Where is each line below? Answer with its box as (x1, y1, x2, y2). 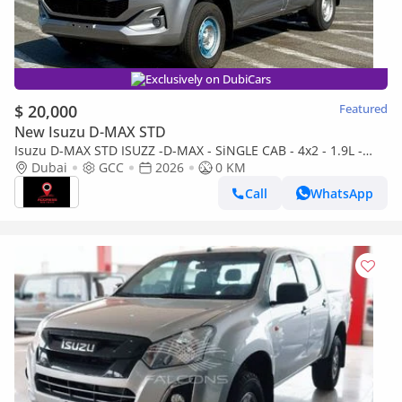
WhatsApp (310, 184, 373, 202)
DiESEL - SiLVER (14, 159, 106, 176)
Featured (339, 100, 388, 117)
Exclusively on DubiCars (145, 71, 271, 87)
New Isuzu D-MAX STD (14, 122, 166, 142)
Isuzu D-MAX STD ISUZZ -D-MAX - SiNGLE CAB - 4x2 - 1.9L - (14, 142, 363, 159)
